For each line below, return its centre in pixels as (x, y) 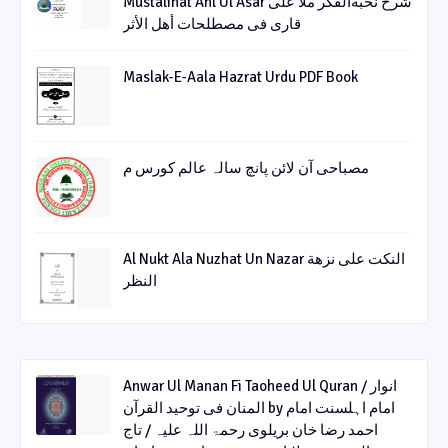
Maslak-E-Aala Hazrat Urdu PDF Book (240, 77)
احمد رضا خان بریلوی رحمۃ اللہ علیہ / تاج (250, 430)
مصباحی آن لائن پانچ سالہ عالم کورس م (246, 168)
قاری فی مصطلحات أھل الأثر (212, 24)
